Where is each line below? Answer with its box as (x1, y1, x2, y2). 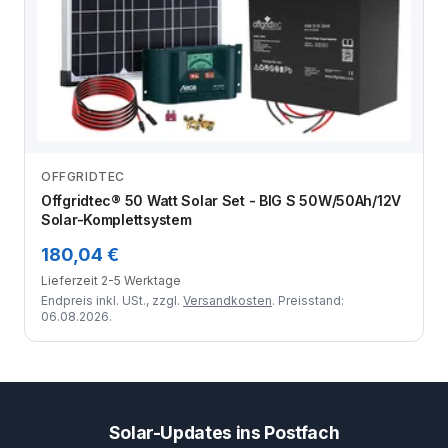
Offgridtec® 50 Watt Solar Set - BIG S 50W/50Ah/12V (41, 192, 401, 210)
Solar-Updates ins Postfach (108, 422, 340, 444)
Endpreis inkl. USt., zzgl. (41, 293, 183, 309)
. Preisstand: (272, 293, 344, 309)
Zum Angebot (169, 178, 263, 196)
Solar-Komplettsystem (41, 211, 192, 229)
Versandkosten (183, 293, 272, 309)
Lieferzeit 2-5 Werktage (41, 273, 181, 289)
